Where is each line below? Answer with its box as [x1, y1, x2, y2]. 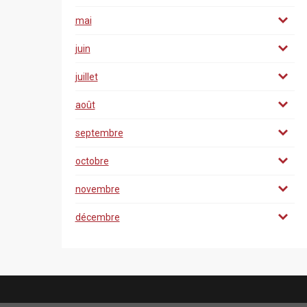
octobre [75, 156, 109, 167]
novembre [75, 184, 120, 195]
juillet [75, 71, 98, 82]
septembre [75, 127, 123, 138]
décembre [75, 212, 120, 223]
